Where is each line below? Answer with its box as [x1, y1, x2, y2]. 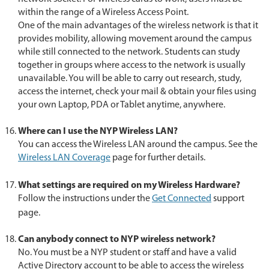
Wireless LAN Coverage [18, 153, 110, 163]
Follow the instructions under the [18, 193, 152, 204]
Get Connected [152, 193, 211, 204]
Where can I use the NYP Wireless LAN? [18, 126, 178, 136]
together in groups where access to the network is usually [18, 60, 246, 70]
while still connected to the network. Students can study [18, 47, 240, 57]
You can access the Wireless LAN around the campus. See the [18, 139, 259, 150]
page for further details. [110, 153, 205, 163]
